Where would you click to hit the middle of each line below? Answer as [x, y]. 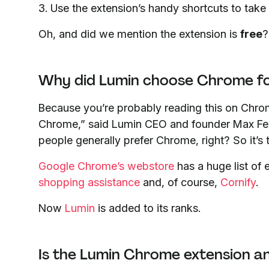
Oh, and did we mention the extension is [139, 34]
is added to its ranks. [148, 208]
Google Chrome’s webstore [106, 166]
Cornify [238, 182]
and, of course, [180, 182]
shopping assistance [89, 182]
